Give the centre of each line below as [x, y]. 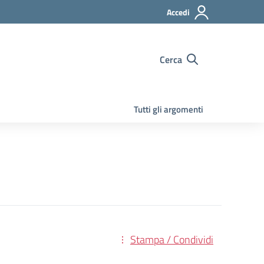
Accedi [178, 12]
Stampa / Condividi [172, 240]
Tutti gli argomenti [169, 109]
